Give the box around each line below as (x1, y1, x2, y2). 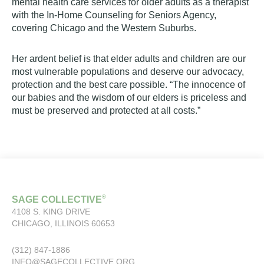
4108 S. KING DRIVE (12, 207, 90, 216)
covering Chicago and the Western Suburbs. (12, 23, 196, 34)
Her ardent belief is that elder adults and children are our (12, 54, 246, 64)
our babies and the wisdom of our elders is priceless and (12, 93, 246, 103)
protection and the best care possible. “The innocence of (12, 80, 245, 90)
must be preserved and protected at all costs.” (12, 105, 200, 116)
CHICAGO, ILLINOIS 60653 (12, 219, 115, 228)
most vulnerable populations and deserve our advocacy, (12, 67, 244, 77)
